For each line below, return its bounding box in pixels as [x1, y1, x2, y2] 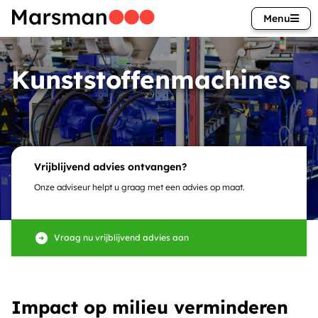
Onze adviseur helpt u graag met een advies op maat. [34, 182, 245, 192]
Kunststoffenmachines [11, 64, 290, 95]
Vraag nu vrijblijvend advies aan [54, 232, 190, 243]
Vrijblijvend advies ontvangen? [34, 160, 187, 173]
